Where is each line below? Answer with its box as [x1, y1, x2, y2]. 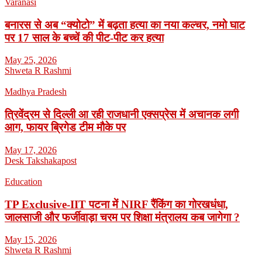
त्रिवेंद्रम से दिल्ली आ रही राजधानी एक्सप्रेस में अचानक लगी [5, 108, 239, 121]
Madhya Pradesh [5, 87, 67, 97]
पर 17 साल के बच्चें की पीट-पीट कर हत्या [5, 31, 164, 44]
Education [5, 176, 42, 187]
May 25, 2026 [5, 55, 57, 65]
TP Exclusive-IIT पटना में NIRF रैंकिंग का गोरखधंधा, [5, 198, 228, 211]
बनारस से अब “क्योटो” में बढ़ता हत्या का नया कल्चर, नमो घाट [5, 18, 245, 31]
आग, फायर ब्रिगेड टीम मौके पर [5, 121, 126, 134]
